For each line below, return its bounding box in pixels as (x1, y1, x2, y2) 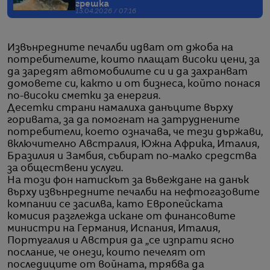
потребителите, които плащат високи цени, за (7, 55, 260, 65)
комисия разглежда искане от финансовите (7, 212, 236, 222)
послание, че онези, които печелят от (7, 248, 206, 258)
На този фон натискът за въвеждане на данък (7, 175, 249, 186)
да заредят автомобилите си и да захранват (7, 67, 248, 77)
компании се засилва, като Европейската (7, 199, 223, 210)
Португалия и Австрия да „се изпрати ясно (7, 236, 234, 246)
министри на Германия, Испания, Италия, (7, 224, 220, 234)
